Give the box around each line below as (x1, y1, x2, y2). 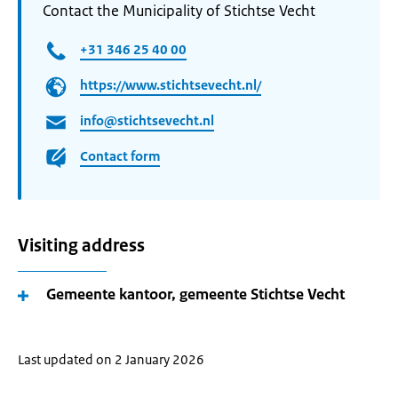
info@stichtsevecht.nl (80, 112, 214, 130)
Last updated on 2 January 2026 (18, 351, 204, 368)
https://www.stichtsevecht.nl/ (80, 76, 261, 94)
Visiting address (18, 235, 145, 257)
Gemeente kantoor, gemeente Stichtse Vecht (46, 284, 345, 304)
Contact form (80, 147, 160, 165)
